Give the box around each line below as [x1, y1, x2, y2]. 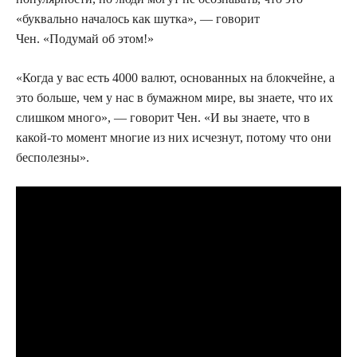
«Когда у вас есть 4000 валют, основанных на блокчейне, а [16, 70, 335, 84]
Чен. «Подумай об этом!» [16, 31, 154, 45]
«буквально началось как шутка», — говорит [16, 11, 260, 25]
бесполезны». [16, 150, 89, 164]
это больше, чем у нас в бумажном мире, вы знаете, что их [16, 90, 333, 104]
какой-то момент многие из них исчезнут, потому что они [16, 130, 331, 144]
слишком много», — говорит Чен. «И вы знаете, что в [16, 110, 310, 124]
